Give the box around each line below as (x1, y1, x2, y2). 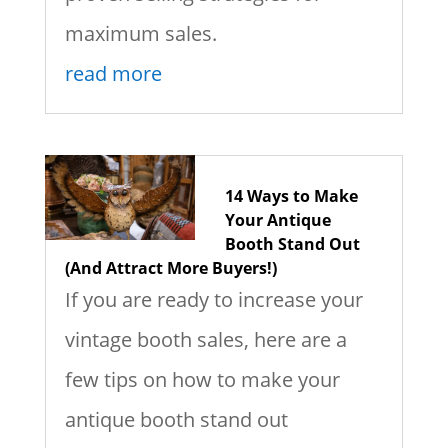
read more (64, 59, 162, 87)
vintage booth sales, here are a (64, 326, 347, 354)
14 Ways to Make (224, 185, 358, 208)
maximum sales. (64, 19, 217, 47)
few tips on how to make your (64, 366, 340, 394)
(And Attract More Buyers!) (64, 257, 277, 280)
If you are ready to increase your (64, 286, 363, 314)
